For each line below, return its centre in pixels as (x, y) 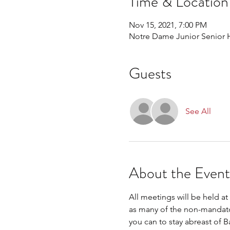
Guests (150, 73)
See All (198, 111)
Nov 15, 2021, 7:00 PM (168, 25)
